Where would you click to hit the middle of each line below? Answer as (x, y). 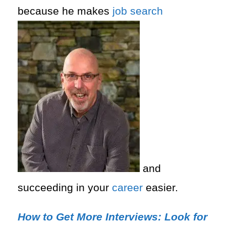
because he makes (65, 11)
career (127, 188)
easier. (162, 188)
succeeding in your (65, 188)
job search (138, 11)
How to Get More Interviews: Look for (112, 217)
